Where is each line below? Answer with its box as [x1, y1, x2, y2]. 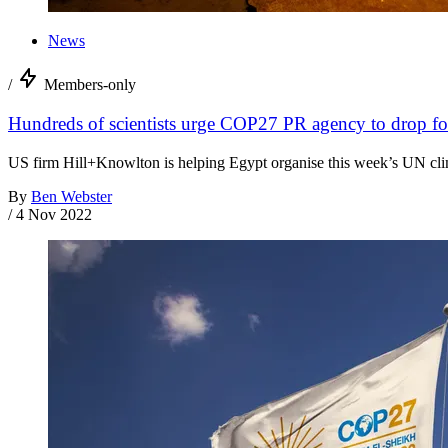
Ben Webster [31, 187, 112, 205]
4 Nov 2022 [16, 205, 92, 223]
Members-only [44, 76, 136, 94]
